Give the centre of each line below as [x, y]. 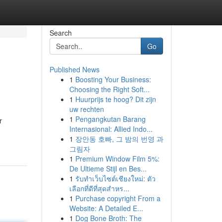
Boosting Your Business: [113, 79]
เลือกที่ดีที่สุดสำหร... [99, 188]
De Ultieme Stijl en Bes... [108, 168]
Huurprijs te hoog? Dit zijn [115, 99]
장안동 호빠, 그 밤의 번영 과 [119, 139]
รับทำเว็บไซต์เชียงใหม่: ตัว [115, 178]
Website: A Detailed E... [106, 208]
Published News [74, 69]
